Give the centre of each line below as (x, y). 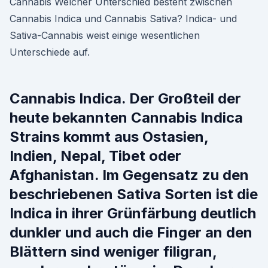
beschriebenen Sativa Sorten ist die (134, 194)
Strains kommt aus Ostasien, (109, 137)
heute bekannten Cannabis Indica (126, 118)
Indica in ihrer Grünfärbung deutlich (133, 213)
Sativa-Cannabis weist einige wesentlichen (105, 35)
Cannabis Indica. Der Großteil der (125, 98)
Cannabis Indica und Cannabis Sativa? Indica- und (123, 19)
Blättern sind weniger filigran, (113, 252)
